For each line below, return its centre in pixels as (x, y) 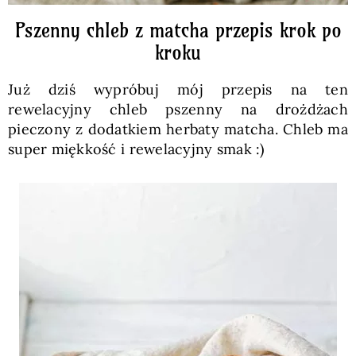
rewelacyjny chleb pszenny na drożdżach (178, 109)
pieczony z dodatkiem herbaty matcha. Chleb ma (178, 129)
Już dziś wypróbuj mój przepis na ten (178, 89)
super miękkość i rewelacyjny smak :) (136, 149)
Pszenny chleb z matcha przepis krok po (178, 30)
